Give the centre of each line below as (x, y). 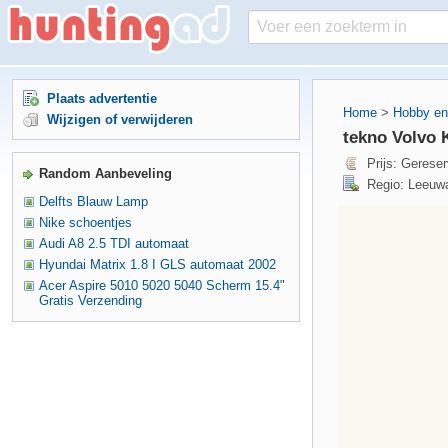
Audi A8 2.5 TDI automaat (114, 243)
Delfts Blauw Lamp (93, 201)
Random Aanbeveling (105, 173)
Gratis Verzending (90, 300)
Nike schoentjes (85, 222)
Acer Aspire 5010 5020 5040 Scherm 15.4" (162, 285)
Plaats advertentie (102, 98)
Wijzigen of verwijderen (120, 119)
